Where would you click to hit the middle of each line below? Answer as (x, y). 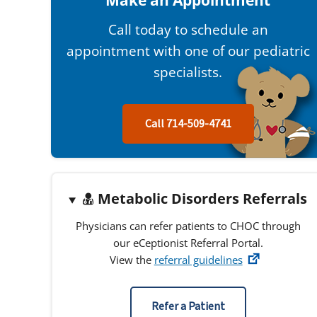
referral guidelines (198, 260)
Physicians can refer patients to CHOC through (188, 226)
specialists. (188, 73)
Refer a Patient (188, 306)
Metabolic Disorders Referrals (201, 199)
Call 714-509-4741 (188, 124)
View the (132, 260)
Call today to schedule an (188, 30)
